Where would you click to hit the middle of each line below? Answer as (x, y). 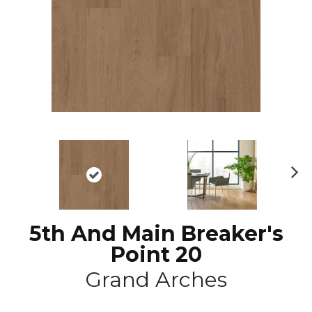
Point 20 (156, 255)
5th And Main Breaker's (156, 234)
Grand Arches (156, 280)
